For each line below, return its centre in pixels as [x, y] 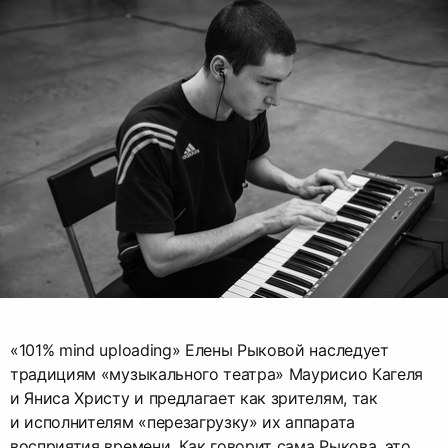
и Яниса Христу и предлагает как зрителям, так [194, 397]
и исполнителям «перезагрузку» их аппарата [182, 421]
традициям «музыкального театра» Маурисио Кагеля [216, 373]
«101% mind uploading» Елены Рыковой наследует [199, 349]
